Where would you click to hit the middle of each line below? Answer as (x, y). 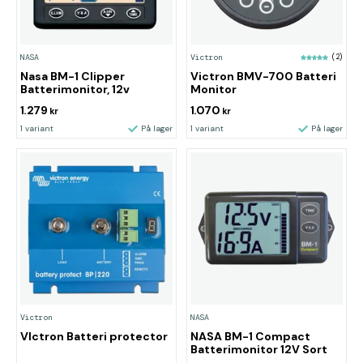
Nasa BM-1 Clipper (73, 76)
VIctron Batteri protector (94, 336)
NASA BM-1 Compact (250, 336)
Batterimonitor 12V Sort (259, 349)
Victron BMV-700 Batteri (264, 76)
